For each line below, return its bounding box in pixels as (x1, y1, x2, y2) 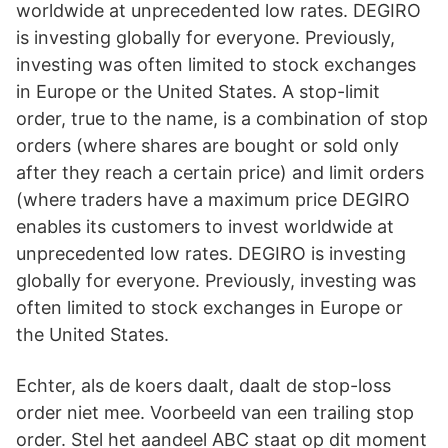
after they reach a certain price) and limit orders (16, 162, 424, 183)
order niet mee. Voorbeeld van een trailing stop (16, 402, 414, 423)
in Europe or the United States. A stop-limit (16, 81, 380, 102)
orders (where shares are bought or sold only (16, 135, 399, 156)
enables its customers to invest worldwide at (16, 216, 394, 237)
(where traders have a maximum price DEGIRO (16, 189, 410, 210)
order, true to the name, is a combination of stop (16, 108, 428, 129)
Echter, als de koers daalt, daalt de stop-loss (16, 375, 391, 396)
